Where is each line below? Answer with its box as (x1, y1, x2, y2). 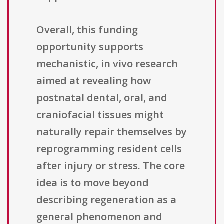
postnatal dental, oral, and (36, 91, 167, 105)
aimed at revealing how (36, 74, 151, 88)
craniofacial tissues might (36, 108, 164, 122)
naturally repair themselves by (36, 125, 187, 139)
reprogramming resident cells (36, 142, 182, 156)
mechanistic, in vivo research (36, 57, 178, 71)
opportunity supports (36, 40, 143, 54)
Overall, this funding (36, 23, 138, 37)
